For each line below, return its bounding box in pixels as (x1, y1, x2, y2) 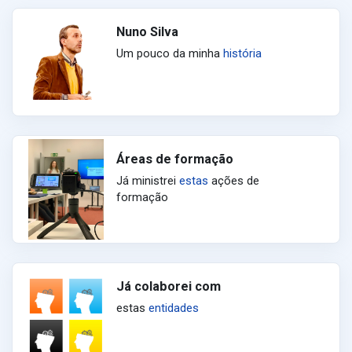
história (223, 46, 262, 60)
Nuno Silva (116, 24, 178, 39)
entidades (148, 300, 199, 315)
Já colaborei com (116, 278, 221, 294)
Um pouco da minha (116, 46, 223, 60)
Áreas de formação (116, 151, 233, 167)
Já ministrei (116, 173, 179, 188)
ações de (208, 173, 259, 188)
